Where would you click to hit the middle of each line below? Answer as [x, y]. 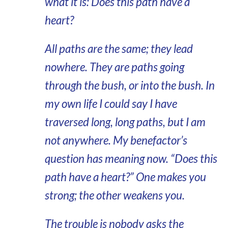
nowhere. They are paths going [114, 67]
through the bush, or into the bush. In [130, 85]
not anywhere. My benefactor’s [116, 140]
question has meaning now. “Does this [131, 159]
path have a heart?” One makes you [125, 177]
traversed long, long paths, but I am [125, 122]
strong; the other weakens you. [115, 195]
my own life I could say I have [111, 104]
